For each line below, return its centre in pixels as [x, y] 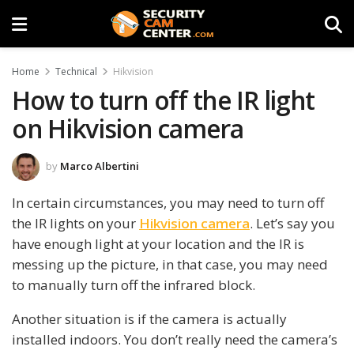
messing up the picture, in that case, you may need [170, 264]
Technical [76, 72]
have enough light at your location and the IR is [158, 243]
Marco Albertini [100, 166]
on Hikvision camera [128, 128]
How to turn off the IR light [164, 100]
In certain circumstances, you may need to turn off [168, 202]
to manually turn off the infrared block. [134, 284]
